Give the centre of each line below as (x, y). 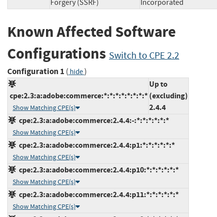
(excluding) (169, 95)
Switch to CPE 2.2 (144, 56)
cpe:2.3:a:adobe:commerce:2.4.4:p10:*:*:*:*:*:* (97, 170)
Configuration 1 (36, 71)
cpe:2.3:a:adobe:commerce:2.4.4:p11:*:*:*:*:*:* (97, 194)
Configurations (58, 54)
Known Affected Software (92, 32)
